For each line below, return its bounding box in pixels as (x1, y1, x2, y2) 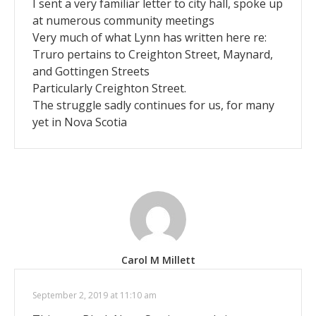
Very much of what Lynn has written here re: (32, 29, 267, 45)
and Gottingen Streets (32, 63, 150, 79)
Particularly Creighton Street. (32, 80, 186, 96)
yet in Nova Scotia (32, 114, 127, 130)
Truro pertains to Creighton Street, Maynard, (32, 46, 273, 62)
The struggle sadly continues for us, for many (32, 97, 274, 113)
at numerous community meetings (32, 12, 214, 28)
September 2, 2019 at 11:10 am (32, 288, 157, 301)
